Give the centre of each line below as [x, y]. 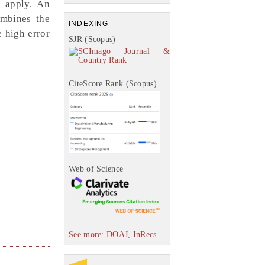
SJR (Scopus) [92, 39]
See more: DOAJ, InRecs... [117, 234]
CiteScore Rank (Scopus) [113, 84]
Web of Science [96, 169]
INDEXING [89, 24]
